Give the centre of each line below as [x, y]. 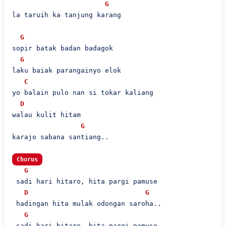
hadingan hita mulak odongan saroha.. [87, 204]
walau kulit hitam [46, 115]
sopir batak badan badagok [62, 48]
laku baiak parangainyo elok [66, 70]
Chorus [27, 159]
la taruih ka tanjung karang [66, 15]
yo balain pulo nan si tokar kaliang [82, 93]
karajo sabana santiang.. [60, 137]
